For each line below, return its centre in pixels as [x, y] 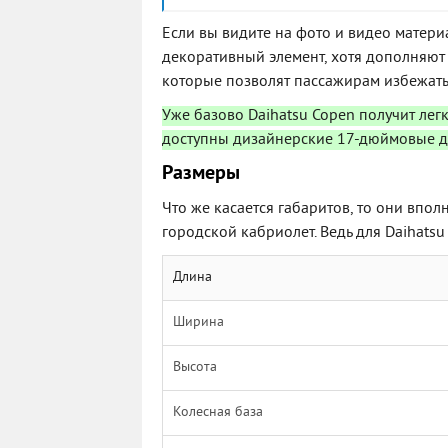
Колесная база [218, 413]
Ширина [198, 323]
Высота [195, 368]
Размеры [201, 174]
